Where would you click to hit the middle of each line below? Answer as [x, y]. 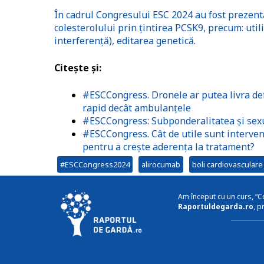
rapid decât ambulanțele [137, 108]
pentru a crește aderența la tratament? [169, 147]
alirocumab [161, 165]
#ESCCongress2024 [95, 165]
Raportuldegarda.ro [216, 207]
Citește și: [78, 68]
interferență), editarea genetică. [126, 41]
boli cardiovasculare [227, 165]
